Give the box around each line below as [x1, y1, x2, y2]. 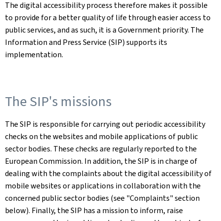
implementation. [5, 49, 63, 60]
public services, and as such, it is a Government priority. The [5, 25, 204, 35]
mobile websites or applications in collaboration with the [5, 181, 201, 191]
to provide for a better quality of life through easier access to [5, 12, 211, 23]
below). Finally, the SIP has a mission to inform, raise [5, 205, 183, 216]
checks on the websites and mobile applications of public [5, 131, 198, 142]
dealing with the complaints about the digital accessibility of [5, 168, 212, 179]
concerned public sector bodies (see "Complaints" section [5, 193, 200, 203]
